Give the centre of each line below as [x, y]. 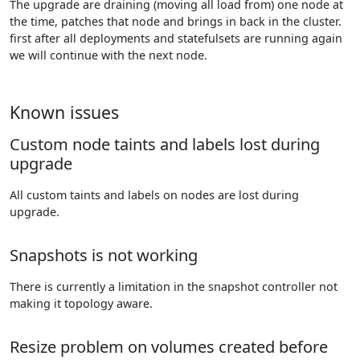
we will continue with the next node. [108, 55]
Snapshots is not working [104, 255]
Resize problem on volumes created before [169, 347]
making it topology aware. [81, 303]
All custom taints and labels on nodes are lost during [154, 195]
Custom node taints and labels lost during [165, 144]
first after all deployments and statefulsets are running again [176, 38]
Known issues [64, 112]
